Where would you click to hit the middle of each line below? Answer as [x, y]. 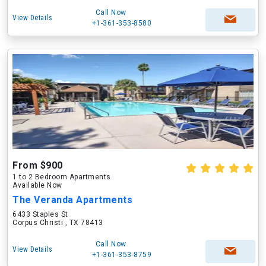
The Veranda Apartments [72, 200]
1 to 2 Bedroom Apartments [62, 177]
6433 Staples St [40, 214]
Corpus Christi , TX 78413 [58, 223]
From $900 [38, 165]
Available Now [37, 185]
